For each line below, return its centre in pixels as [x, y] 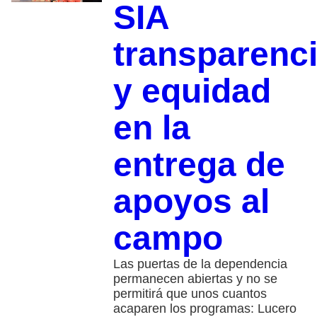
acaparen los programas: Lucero [204, 308]
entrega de [199, 164]
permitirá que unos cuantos [190, 293]
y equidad [192, 91]
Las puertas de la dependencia [200, 264]
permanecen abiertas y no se [195, 278]
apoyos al [191, 201]
